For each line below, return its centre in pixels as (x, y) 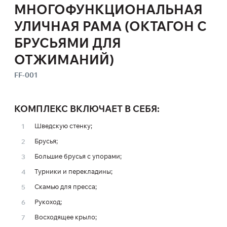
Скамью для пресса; (66, 186)
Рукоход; (48, 202)
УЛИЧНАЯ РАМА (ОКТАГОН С (110, 26)
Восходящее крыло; (66, 217)
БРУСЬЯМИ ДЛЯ (68, 43)
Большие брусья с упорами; (78, 156)
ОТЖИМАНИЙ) (64, 60)
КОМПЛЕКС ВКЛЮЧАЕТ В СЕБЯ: (87, 109)
